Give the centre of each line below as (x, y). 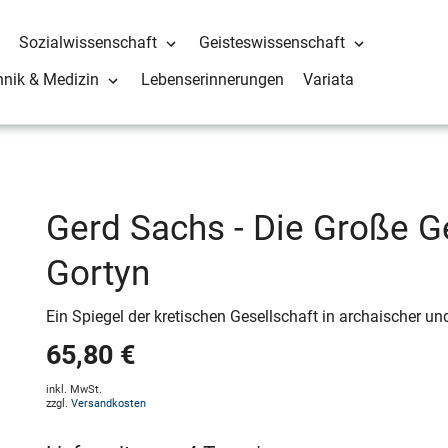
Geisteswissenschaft (272, 43)
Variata (329, 80)
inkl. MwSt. (73, 389)
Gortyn (97, 273)
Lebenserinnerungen (213, 80)
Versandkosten (108, 403)
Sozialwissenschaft (88, 43)
